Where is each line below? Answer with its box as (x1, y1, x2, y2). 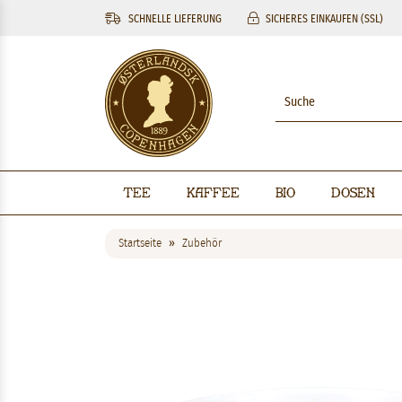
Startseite (118, 238, 162, 249)
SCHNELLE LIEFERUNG (126, 13, 222, 24)
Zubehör (182, 238, 222, 249)
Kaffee (187, 184, 240, 201)
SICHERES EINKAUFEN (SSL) (263, 13, 383, 24)
